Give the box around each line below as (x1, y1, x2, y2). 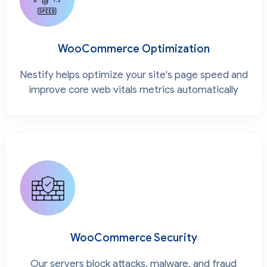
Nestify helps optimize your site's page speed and (19, 68, 248, 81)
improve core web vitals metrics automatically (29, 83, 238, 96)
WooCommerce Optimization (57, 42, 210, 55)
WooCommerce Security (70, 231, 197, 244)
